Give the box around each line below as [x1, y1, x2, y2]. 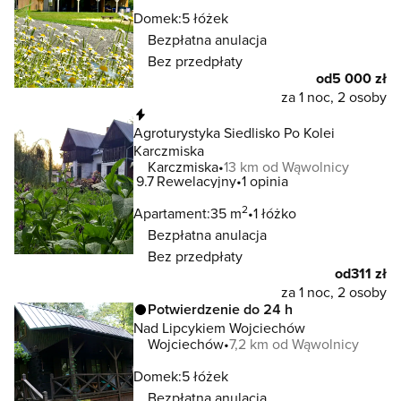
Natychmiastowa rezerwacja [148, 104, 330, 124]
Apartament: [133, 203, 210, 223]
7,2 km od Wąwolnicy [229, 334, 359, 354]
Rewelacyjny [157, 171, 236, 191]
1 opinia [242, 171, 288, 191]
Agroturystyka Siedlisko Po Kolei [133, 123, 335, 142]
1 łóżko [253, 203, 296, 223]
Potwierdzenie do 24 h [148, 299, 293, 320]
